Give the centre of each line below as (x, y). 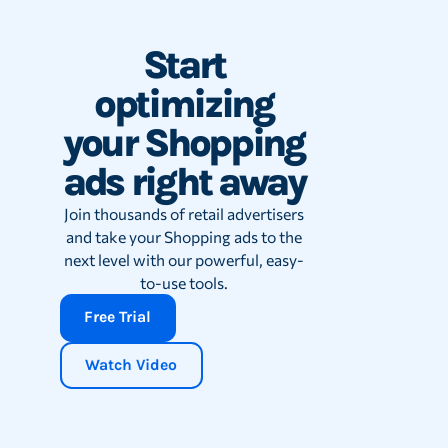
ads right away (183, 182)
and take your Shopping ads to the (183, 237)
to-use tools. (183, 283)
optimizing (183, 104)
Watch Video (131, 364)
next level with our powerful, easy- (183, 260)
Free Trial (118, 317)
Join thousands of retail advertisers (183, 214)
